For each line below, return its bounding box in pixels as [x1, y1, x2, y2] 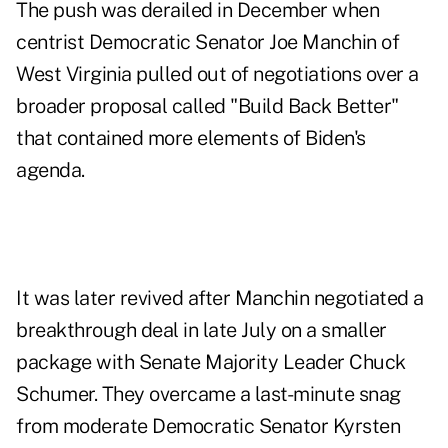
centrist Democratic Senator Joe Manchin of [16, 30, 399, 55]
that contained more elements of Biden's [16, 126, 366, 151]
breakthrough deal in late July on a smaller [16, 318, 387, 343]
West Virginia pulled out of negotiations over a [16, 62, 419, 87]
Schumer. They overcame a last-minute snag [16, 382, 401, 407]
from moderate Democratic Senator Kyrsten [16, 414, 400, 439]
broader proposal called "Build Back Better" [16, 94, 399, 119]
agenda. [16, 158, 85, 183]
